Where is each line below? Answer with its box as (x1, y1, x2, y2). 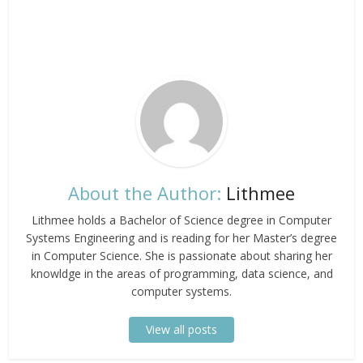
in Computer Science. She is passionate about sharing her (31, 247, 332, 263)
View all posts (146, 321, 217, 337)
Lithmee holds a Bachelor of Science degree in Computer (32, 211, 331, 228)
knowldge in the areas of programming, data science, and (30, 265, 333, 281)
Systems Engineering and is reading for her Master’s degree (26, 229, 337, 246)
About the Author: (68, 180, 221, 205)
